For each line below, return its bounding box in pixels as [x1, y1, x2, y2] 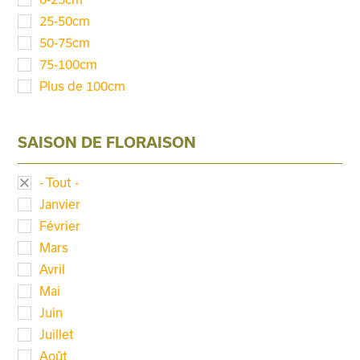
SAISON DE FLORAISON [18, 133, 197, 151]
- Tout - [39, 174, 80, 190]
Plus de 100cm [39, 78, 126, 93]
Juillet [39, 326, 75, 342]
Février [39, 218, 81, 233]
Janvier [39, 196, 81, 211]
